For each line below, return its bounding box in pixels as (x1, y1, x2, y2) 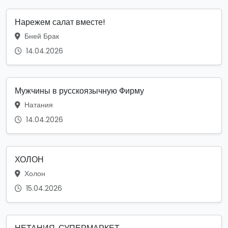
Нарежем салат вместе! (15, 16, 105, 28)
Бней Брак (22, 31, 59, 41)
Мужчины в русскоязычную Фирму (15, 84, 144, 97)
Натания (22, 99, 53, 110)
